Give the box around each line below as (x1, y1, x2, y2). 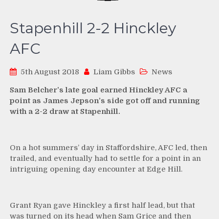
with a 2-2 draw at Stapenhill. (10, 107, 120, 116)
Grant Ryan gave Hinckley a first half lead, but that (10, 201, 195, 210)
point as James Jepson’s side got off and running (10, 96, 200, 106)
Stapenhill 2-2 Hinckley (10, 19, 176, 38)
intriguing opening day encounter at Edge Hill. (10, 165, 182, 174)
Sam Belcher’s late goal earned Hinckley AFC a (10, 86, 187, 95)
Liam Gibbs (93, 67, 135, 77)
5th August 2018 (21, 67, 79, 77)
